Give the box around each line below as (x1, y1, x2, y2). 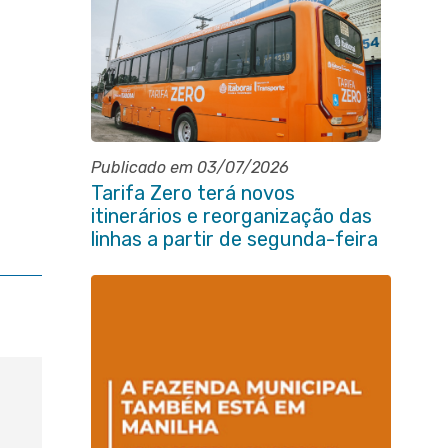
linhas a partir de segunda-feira (90, 227, 378, 251)
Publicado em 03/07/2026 (90, 158, 289, 177)
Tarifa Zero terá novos (90, 181, 295, 205)
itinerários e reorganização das (90, 204, 372, 228)
